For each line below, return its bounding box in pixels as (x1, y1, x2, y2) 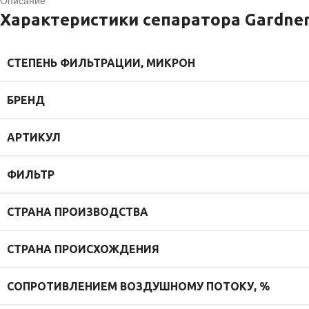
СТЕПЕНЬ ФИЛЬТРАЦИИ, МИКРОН (7, 57, 195, 70)
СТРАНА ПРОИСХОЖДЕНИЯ (7, 243, 159, 256)
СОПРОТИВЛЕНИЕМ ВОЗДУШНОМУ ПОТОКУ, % (7, 280, 270, 293)
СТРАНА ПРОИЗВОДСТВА (7, 206, 148, 219)
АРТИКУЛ (7, 131, 61, 144)
